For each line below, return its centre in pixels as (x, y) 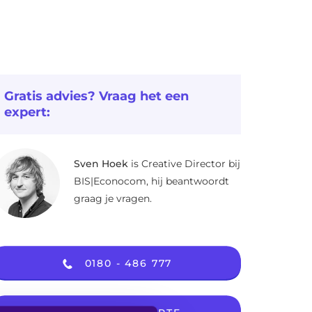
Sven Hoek (101, 164)
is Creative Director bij (184, 164)
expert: (27, 112)
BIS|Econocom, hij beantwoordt (151, 181)
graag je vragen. (113, 198)
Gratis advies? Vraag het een (96, 96)
